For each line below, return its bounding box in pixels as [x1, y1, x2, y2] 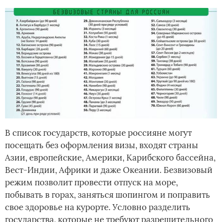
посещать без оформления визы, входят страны [5, 139, 198, 151]
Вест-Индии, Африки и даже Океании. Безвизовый [5, 164, 213, 175]
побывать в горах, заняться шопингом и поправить [5, 189, 210, 200]
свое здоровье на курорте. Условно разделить [5, 201, 190, 213]
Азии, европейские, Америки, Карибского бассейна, [5, 152, 216, 163]
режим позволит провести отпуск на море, [5, 176, 178, 188]
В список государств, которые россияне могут [5, 127, 192, 138]
